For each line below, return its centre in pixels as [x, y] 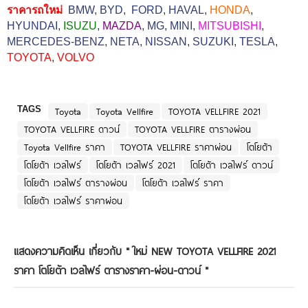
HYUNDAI [32, 25]
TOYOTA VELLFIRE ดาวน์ [72, 129]
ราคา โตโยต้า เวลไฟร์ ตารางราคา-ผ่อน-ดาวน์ [107, 270]
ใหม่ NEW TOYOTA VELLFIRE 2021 [205, 251]
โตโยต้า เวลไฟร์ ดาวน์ [232, 165]
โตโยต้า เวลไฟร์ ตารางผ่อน [76, 183]
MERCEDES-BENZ [56, 41]
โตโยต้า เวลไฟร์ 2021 [136, 165]
